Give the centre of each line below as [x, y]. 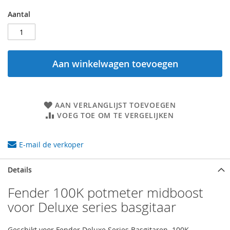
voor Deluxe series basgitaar [92, 207]
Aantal [19, 14]
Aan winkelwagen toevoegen [115, 64]
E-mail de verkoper [51, 145]
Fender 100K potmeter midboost [106, 193]
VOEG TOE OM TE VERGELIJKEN [116, 116]
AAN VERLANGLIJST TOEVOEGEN [116, 105]
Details [20, 170]
